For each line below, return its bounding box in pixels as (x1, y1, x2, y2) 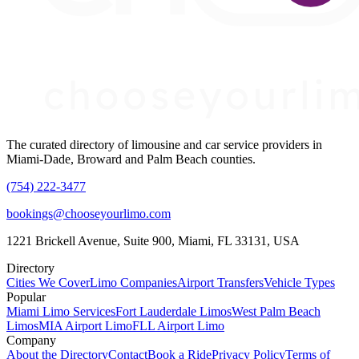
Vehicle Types (264, 276, 335, 290)
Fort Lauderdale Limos (115, 305, 232, 319)
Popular (6, 290, 46, 305)
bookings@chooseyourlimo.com (6, 207, 171, 221)
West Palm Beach (232, 305, 321, 319)
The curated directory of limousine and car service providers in (6, 138, 322, 152)
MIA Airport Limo (38, 319, 132, 333)
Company (6, 333, 56, 348)
